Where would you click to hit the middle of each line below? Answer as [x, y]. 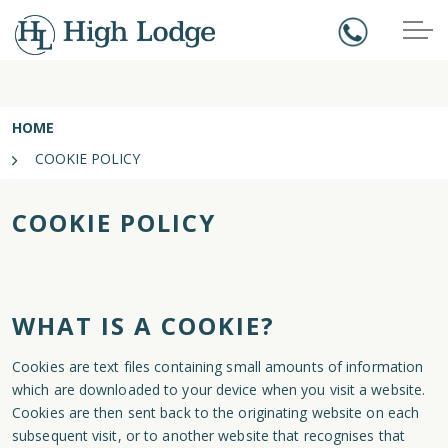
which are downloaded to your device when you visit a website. [219, 389]
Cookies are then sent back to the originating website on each [216, 412]
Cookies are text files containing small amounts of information [218, 366]
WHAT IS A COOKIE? [143, 325]
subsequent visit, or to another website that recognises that [209, 435]
